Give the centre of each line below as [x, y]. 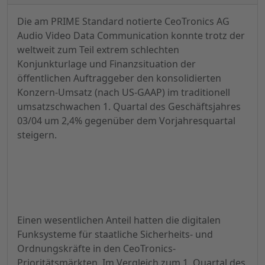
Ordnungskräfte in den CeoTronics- [96, 249]
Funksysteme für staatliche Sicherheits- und [115, 235]
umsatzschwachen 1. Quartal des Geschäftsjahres [129, 107]
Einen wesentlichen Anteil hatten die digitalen [119, 220]
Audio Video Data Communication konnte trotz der [131, 36]
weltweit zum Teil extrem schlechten [98, 50]
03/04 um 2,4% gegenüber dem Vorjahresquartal [126, 121]
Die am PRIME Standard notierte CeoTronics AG [123, 22]
